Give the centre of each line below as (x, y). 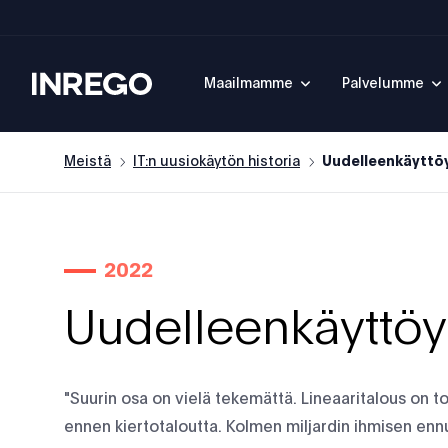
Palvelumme (383, 84)
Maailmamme (248, 84)
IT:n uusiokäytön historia (216, 162)
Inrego (55, 83)
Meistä (87, 162)
